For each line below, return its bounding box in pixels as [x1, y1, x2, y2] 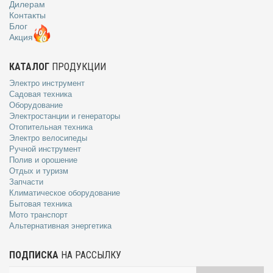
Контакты [9, 10, 46, 20]
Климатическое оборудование [9, 188, 120, 197]
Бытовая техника [9, 199, 72, 208]
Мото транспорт [9, 210, 68, 219]
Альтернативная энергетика [9, 221, 112, 230]
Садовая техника [9, 89, 72, 99]
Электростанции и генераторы [9, 111, 120, 121]
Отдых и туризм [9, 166, 68, 175]
